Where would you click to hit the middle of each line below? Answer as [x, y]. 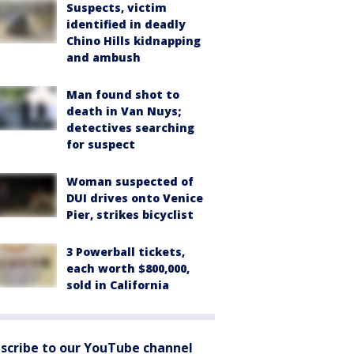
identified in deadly [126, 24]
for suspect [101, 144]
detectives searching [130, 128]
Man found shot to [123, 94]
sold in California [118, 285]
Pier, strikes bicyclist [130, 215]
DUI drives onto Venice [135, 198]
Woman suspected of [130, 181]
